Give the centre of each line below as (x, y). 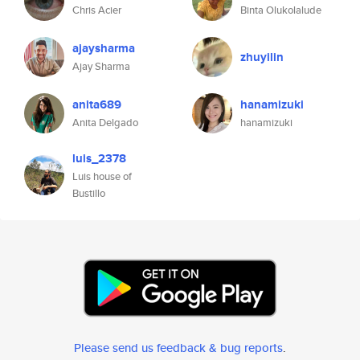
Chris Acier (97, 10)
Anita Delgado (105, 123)
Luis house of (102, 176)
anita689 (97, 104)
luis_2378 (99, 158)
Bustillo (89, 193)
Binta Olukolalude (281, 10)
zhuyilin (262, 57)
